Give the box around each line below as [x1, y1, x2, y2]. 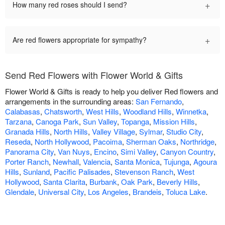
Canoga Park [36, 116, 79, 127]
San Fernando [136, 96, 182, 107]
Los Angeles [88, 186, 129, 197]
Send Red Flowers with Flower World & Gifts [5, 68, 183, 82]
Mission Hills [153, 116, 195, 127]
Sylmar [139, 126, 162, 137]
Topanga [121, 116, 149, 127]
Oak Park [121, 176, 153, 187]
